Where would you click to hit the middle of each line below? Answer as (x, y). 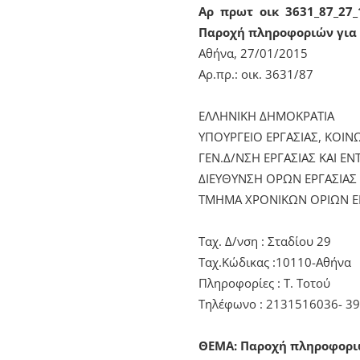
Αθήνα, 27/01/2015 (253, 53)
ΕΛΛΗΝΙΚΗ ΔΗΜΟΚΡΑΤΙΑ (266, 115)
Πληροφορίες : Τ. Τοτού (264, 282)
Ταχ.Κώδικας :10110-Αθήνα (275, 262)
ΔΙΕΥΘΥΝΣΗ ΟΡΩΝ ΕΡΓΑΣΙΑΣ (278, 178)
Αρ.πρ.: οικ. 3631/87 (256, 74)
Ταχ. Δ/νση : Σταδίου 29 (265, 241)
